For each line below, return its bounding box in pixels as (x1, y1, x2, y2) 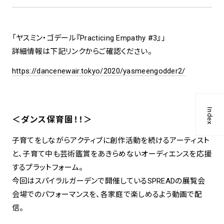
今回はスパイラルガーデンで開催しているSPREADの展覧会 (11, 176, 205, 186)
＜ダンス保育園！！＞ (11, 114, 92, 124)
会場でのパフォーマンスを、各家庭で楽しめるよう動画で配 (11, 190, 202, 199)
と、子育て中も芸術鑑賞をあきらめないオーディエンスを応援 (11, 149, 212, 159)
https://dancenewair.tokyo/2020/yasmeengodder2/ (11, 66, 185, 75)
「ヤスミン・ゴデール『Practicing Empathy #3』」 (11, 33, 166, 42)
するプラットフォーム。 (11, 163, 83, 172)
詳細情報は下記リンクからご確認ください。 (11, 46, 152, 56)
